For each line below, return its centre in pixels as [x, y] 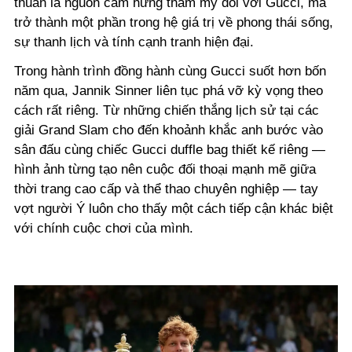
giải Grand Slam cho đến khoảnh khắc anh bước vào [169, 130]
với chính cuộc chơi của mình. [104, 228]
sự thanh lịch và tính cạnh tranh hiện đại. [134, 42]
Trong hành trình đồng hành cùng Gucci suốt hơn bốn [170, 71]
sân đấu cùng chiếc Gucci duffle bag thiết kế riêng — [170, 149]
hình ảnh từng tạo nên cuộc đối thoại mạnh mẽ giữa [165, 169]
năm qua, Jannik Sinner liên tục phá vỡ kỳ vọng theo [169, 90]
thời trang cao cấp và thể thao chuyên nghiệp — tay [166, 189]
